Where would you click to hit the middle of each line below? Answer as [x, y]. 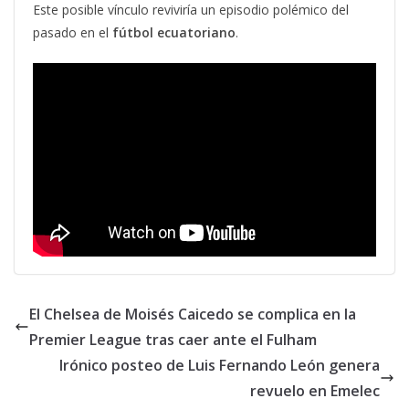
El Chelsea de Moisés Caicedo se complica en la [193, 315]
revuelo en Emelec [315, 391]
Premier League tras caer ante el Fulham [173, 340]
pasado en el [73, 32]
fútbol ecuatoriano [174, 32]
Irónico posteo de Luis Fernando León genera [220, 366]
